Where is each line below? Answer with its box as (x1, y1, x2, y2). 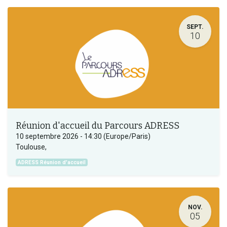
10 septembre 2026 (16, 132, 79, 140)
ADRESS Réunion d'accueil (18, 159, 86, 166)
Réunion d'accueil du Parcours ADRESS (16, 120, 179, 131)
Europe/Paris (106, 132, 148, 140)
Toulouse (16, 142, 45, 151)
